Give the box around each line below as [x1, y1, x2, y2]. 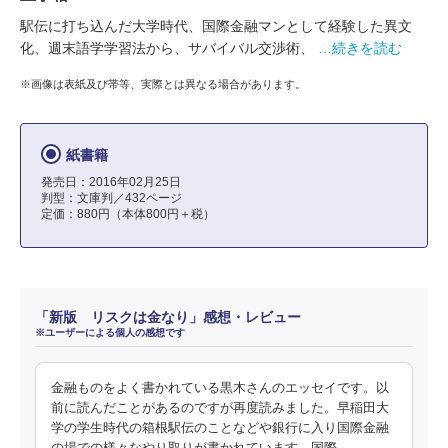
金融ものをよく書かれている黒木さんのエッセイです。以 [51, 381, 389, 395]
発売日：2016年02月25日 [41, 175, 181, 189]
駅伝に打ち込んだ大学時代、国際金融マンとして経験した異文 [20, 18, 412, 34]
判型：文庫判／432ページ [41, 191, 182, 205]
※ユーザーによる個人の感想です [35, 327, 185, 338]
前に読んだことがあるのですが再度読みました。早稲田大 [51, 401, 389, 415]
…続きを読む [318, 40, 402, 56]
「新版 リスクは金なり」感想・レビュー [35, 309, 301, 325]
